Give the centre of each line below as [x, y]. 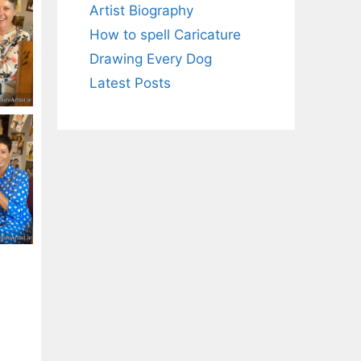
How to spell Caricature [165, 35]
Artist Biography [141, 10]
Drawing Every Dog [151, 59]
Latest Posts [130, 83]
